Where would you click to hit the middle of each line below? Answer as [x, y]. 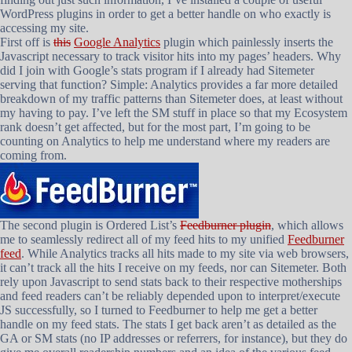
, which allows [307, 225]
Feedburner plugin [225, 225]
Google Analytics [117, 42]
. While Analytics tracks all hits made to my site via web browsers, [185, 253]
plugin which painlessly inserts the [247, 42]
